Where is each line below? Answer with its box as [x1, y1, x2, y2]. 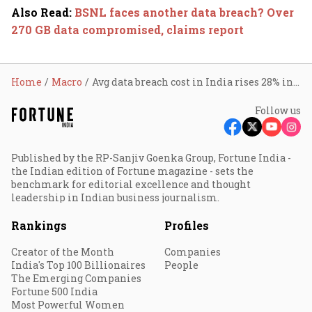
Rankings [11, 218, 67, 233]
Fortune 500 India [11, 285, 97, 298]
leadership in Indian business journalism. [11, 191, 219, 204]
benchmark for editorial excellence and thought [11, 178, 251, 191]
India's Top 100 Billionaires [11, 258, 146, 272]
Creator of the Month [11, 245, 114, 258]
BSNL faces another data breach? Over [75, 5, 294, 19]
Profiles [164, 218, 209, 233]
